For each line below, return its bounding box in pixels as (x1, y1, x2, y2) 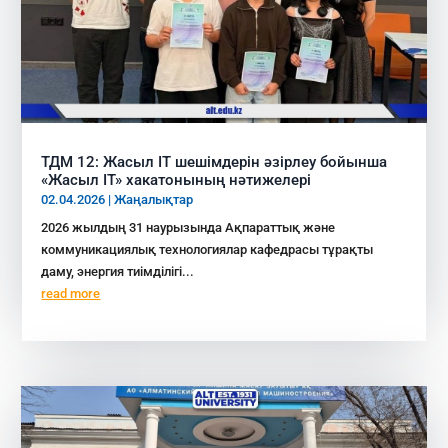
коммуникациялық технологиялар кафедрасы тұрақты (41, 241, 374, 257)
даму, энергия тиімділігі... (41, 263, 195, 279)
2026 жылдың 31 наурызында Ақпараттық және (41, 219, 336, 235)
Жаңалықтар (114, 191, 194, 207)
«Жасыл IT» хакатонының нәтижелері (41, 170, 312, 189)
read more (41, 285, 101, 301)
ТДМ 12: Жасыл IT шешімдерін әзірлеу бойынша (41, 152, 388, 171)
